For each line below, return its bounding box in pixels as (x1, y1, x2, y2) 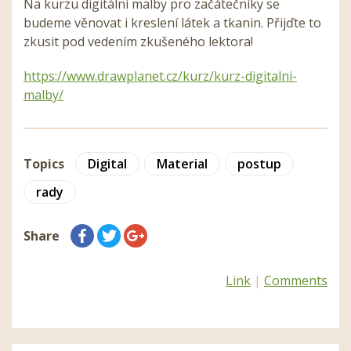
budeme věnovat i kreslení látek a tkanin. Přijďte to (24, 14, 321, 32)
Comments (264, 272, 327, 290)
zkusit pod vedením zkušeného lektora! (24, 33, 253, 51)
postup (237, 155, 281, 173)
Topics (24, 155, 64, 173)
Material (157, 155, 208, 173)
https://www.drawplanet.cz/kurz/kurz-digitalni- (24, 67, 297, 85)
